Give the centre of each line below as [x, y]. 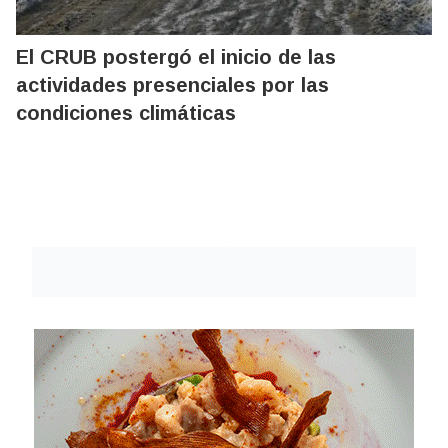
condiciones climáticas [126, 112]
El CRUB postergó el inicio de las [176, 56]
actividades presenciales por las [172, 84]
